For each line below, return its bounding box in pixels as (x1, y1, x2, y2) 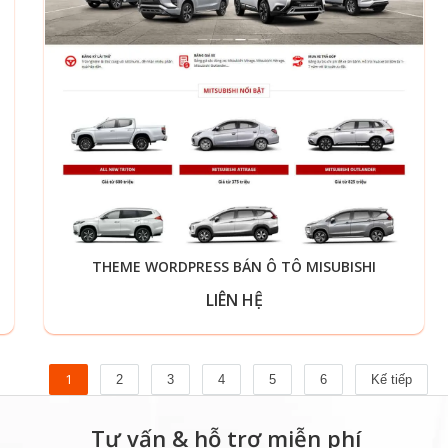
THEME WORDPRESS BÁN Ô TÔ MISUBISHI (92, 257, 376, 276)
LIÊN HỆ (205, 289, 263, 311)
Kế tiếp (370, 372, 412, 387)
